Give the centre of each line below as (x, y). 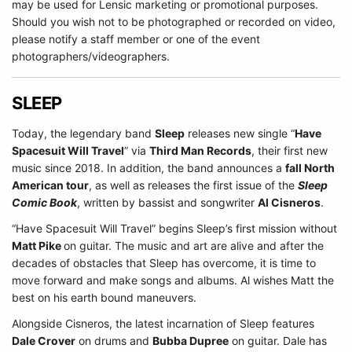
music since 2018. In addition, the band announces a (148, 168)
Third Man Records (200, 150)
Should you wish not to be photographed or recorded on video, (174, 22)
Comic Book (44, 202)
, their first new (290, 150)
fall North (310, 168)
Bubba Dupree (191, 341)
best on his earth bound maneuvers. (106, 297)
